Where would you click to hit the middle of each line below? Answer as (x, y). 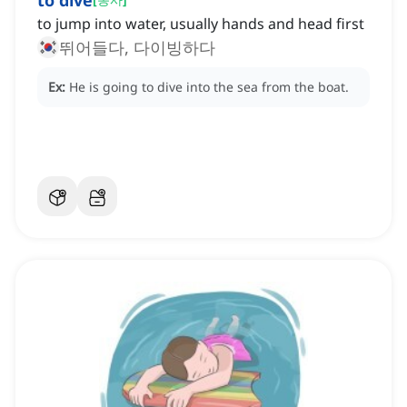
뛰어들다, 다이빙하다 (137, 48)
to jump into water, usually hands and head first (201, 24)
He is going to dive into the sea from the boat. (209, 87)
